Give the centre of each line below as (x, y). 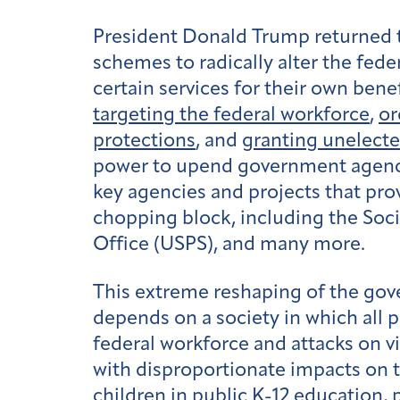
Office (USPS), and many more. (229, 245)
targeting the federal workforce (231, 115)
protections (144, 141)
